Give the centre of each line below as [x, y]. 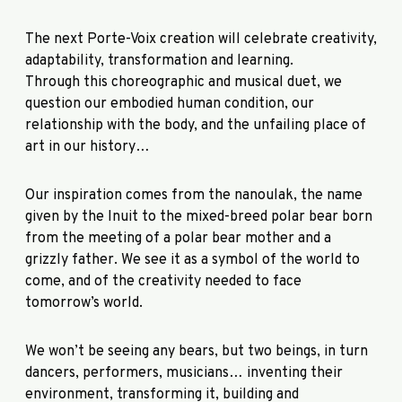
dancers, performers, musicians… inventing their [184, 373]
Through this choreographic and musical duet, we [184, 82]
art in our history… [87, 147]
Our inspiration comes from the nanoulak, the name [194, 195]
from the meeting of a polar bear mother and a [178, 238]
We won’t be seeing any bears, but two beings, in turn [197, 351]
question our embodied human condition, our [170, 104]
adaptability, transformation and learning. [159, 61]
